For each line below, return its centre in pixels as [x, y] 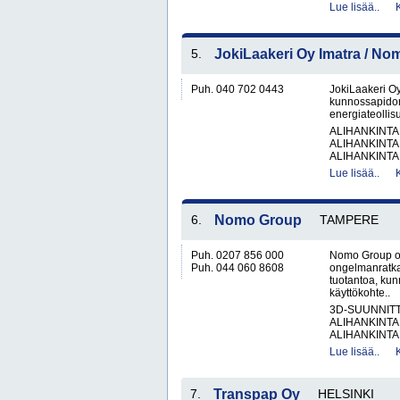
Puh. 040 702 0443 [237, 89]
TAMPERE [349, 220]
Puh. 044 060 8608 [237, 268]
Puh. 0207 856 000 [237, 255]
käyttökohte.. [360, 293]
